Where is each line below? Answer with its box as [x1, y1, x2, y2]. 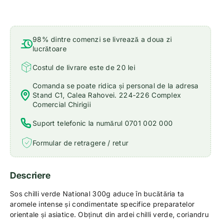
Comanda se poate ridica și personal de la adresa [33, 81, 199, 90]
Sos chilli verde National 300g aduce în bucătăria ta [10, 189, 184, 198]
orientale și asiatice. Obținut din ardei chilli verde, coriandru [10, 210, 209, 219]
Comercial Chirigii [33, 100, 91, 109]
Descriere [10, 170, 51, 181]
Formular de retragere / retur [33, 138, 129, 147]
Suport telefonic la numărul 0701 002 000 [33, 118, 173, 127]
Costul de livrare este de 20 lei [33, 63, 135, 72]
